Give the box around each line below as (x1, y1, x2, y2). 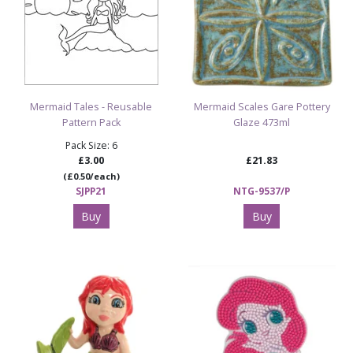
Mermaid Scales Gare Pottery (193, 100, 330, 114)
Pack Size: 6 (65, 139, 117, 153)
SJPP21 (76, 184, 107, 198)
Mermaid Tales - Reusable (30, 100, 152, 114)
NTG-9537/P (233, 184, 291, 198)
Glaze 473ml (233, 116, 290, 130)
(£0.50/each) (62, 170, 120, 183)
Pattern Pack (61, 116, 121, 130)
